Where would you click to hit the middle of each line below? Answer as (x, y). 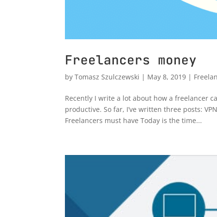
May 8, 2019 (167, 77)
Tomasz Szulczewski (107, 77)
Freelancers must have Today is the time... (134, 121)
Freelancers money (131, 60)
